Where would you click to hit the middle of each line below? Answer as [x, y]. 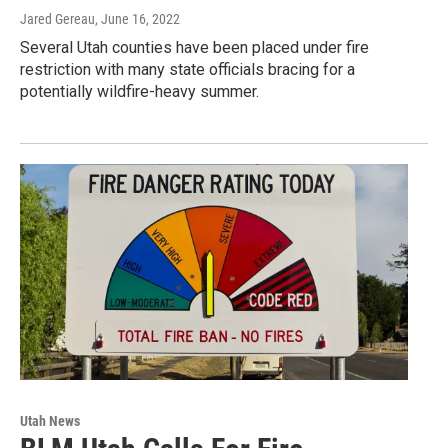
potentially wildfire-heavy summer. [139, 92]
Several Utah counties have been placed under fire [194, 48]
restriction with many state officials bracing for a [187, 70]
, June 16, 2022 [137, 19]
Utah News [50, 421]
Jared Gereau [57, 19]
